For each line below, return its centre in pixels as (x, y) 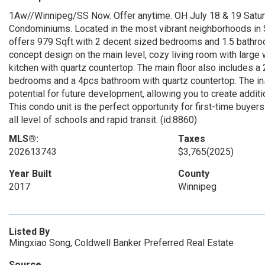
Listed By (29, 232)
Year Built (30, 174)
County (193, 174)
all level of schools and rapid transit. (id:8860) (103, 120)
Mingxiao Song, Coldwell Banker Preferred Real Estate (121, 243)
